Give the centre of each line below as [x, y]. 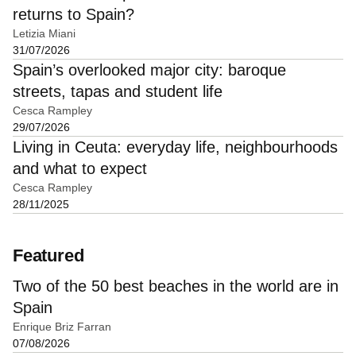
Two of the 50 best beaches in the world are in [176, 286]
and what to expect [80, 168]
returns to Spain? [74, 14]
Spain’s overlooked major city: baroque [149, 70]
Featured [48, 256]
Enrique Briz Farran [62, 327]
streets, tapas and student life [118, 91]
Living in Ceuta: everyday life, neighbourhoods [175, 147]
